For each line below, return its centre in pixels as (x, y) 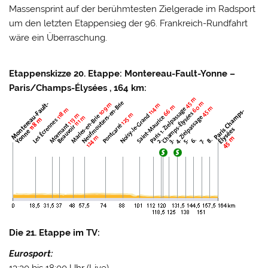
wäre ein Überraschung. (58, 38)
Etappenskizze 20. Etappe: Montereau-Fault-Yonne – (122, 73)
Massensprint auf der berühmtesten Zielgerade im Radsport (133, 9)
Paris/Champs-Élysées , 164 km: (78, 88)
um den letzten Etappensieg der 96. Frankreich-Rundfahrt (129, 24)
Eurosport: (31, 254)
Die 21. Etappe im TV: (55, 232)
